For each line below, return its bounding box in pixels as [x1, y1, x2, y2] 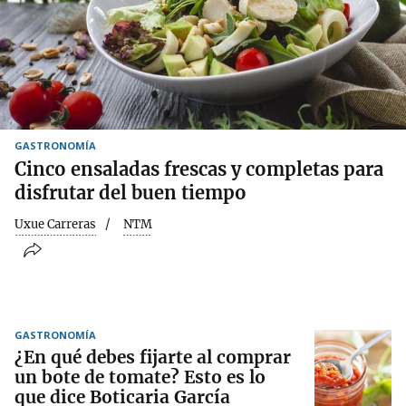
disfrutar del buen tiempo [14, 180, 246, 204]
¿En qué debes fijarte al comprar [14, 346, 291, 369]
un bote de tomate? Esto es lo [14, 366, 266, 389]
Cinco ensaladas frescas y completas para [14, 157, 383, 180]
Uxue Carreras [14, 216, 96, 232]
